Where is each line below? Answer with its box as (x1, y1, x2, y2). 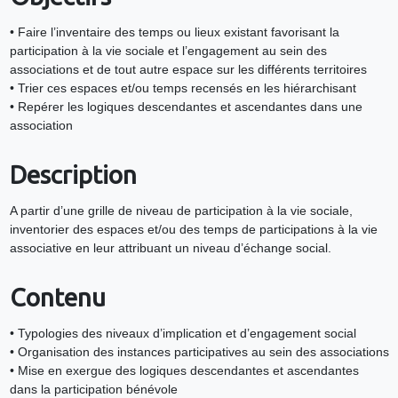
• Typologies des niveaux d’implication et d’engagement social (9, 326, 356, 341)
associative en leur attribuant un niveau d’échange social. (9, 241, 331, 256)
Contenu (9, 283, 106, 312)
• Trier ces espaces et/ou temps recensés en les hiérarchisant (9, 81, 356, 96)
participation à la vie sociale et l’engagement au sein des (9, 44, 327, 59)
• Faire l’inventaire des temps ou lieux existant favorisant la (9, 25, 339, 40)
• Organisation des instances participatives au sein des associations (9, 345, 389, 360)
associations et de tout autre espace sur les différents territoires (9, 62, 367, 77)
